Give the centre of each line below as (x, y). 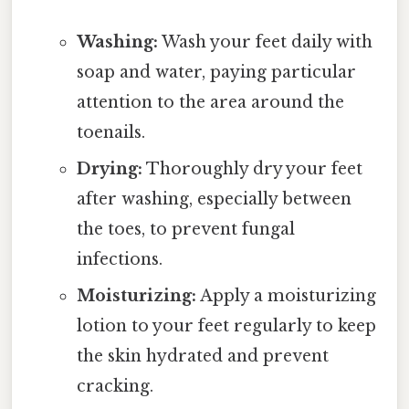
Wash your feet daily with (265, 42)
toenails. (110, 133)
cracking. (115, 387)
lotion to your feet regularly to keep (226, 326)
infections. (119, 260)
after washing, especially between (214, 199)
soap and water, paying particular (216, 73)
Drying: (109, 169)
